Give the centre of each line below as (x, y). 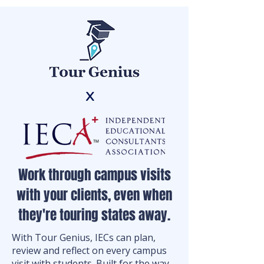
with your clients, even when (94, 195)
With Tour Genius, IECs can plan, (84, 237)
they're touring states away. (94, 215)
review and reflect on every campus (89, 250)
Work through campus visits (94, 175)
